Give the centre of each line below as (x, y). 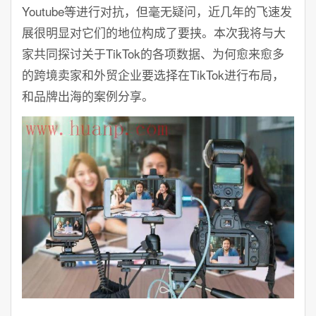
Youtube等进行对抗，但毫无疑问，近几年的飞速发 (157, 11)
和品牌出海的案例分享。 (88, 96)
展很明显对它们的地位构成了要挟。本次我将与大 (154, 32)
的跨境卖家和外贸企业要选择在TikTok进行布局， (153, 74)
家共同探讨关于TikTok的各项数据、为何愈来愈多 (153, 53)
